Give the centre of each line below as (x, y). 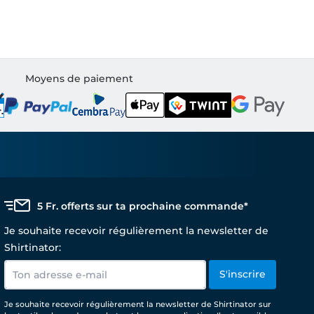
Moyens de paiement (79, 78)
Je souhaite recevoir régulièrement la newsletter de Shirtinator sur (138, 304)
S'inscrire (243, 274)
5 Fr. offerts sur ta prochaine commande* (143, 206)
